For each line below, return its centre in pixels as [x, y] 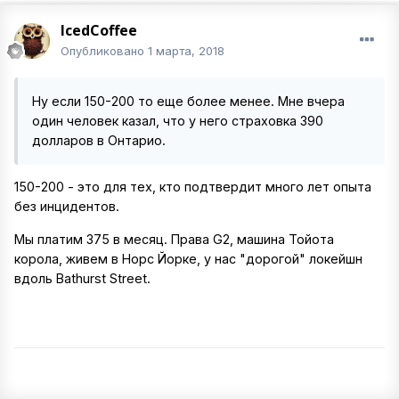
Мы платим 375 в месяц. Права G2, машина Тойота [174, 239]
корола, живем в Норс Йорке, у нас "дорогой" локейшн [188, 258]
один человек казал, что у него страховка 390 [178, 121]
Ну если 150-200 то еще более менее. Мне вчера [188, 102]
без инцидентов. [67, 207]
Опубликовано [104, 51]
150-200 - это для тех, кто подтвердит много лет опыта [193, 187]
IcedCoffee [99, 31]
